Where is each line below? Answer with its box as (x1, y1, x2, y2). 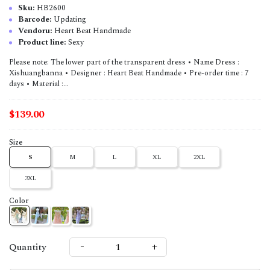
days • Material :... (9, 78, 69, 90)
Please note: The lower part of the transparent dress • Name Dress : (9, 57, 239, 69)
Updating (54, 13, 86, 26)
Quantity (9, 239, 46, 254)
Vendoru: (18, 25, 54, 37)
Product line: (18, 36, 68, 49)
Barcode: (18, 13, 54, 26)
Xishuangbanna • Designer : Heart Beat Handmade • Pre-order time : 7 (9, 67, 248, 80)
